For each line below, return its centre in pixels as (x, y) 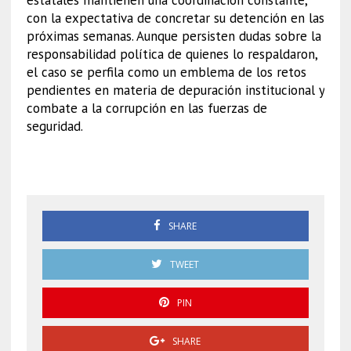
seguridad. (54, 126)
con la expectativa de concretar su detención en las (175, 18)
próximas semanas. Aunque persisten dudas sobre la (174, 36)
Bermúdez (80, 165)
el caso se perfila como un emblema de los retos (166, 72)
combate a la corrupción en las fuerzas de (147, 108)
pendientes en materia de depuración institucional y (175, 90)
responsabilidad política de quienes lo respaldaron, (172, 54)
